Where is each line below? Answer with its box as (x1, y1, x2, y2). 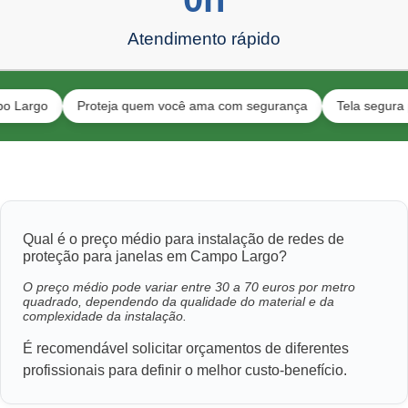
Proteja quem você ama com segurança (30, 97, 261, 113)
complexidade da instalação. (23, 308, 187, 323)
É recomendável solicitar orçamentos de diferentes (23, 340, 349, 356)
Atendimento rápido (127, 28, 280, 48)
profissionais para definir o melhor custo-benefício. (23, 362, 347, 378)
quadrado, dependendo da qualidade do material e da (23, 293, 334, 309)
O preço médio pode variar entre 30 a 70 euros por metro (23, 279, 355, 294)
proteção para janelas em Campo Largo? (23, 248, 287, 264)
